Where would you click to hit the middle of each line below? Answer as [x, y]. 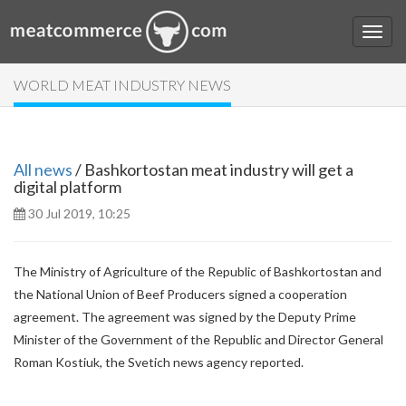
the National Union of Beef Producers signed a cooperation [180, 294]
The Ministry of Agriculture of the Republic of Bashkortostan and [198, 271]
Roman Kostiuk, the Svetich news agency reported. [159, 362]
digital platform [68, 187]
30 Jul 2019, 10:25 [78, 213]
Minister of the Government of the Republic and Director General [198, 339]
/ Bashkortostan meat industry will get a [213, 169]
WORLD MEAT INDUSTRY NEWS [122, 85]
